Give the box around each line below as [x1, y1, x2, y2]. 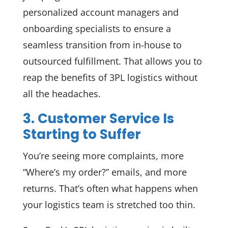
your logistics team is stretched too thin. [22, 198, 195, 211]
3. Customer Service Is [22, 109, 174, 128]
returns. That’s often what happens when [22, 182, 198, 194]
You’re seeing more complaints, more [22, 149, 184, 162]
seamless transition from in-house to [22, 38, 182, 51]
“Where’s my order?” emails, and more [22, 165, 187, 178]
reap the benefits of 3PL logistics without [22, 71, 197, 83]
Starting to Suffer [22, 125, 141, 144]
